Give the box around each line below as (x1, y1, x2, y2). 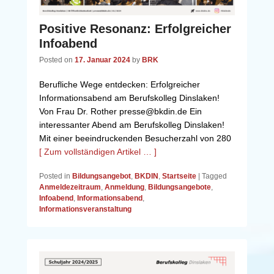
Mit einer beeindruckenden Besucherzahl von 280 (39, 133, 231, 144)
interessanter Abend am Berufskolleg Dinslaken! (39, 120, 224, 130)
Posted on (39, 56, 75, 65)
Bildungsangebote (148, 183, 211, 192)
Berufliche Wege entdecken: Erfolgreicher (39, 80, 200, 90)
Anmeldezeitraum (39, 183, 101, 192)
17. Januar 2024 (75, 56, 130, 65)
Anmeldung (105, 183, 144, 192)
